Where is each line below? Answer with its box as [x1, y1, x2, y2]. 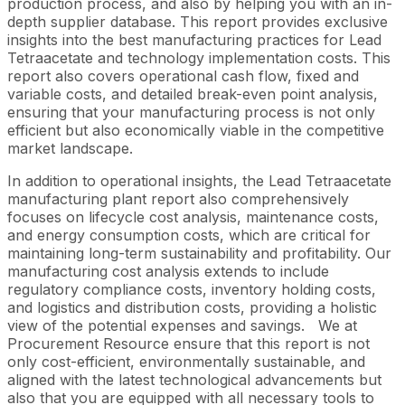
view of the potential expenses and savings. [7, 316, 305, 334]
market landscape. [7, 138, 133, 157]
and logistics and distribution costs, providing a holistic [7, 297, 377, 316]
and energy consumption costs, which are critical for [7, 225, 371, 244]
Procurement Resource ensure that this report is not [7, 334, 370, 353]
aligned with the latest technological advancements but [7, 370, 381, 389]
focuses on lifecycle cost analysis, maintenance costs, [7, 207, 379, 226]
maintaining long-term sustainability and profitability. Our [7, 243, 391, 262]
